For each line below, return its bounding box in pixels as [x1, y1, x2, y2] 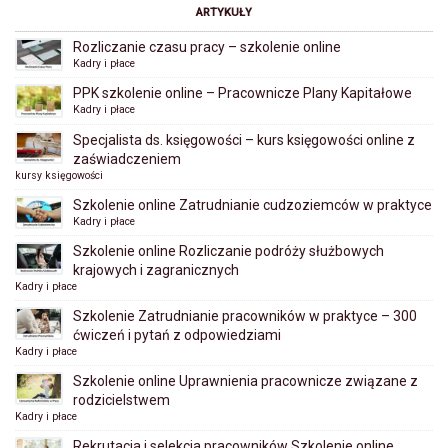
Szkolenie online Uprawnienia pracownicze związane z [73, 373, 418, 390]
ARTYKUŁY [196, 6, 252, 20]
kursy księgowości [15, 168, 103, 182]
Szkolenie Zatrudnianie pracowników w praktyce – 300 [73, 308, 417, 325]
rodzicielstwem [73, 392, 170, 409]
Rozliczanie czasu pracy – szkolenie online [73, 39, 341, 56]
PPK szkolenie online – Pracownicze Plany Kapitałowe [73, 85, 412, 102]
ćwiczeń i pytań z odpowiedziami [73, 327, 281, 344]
